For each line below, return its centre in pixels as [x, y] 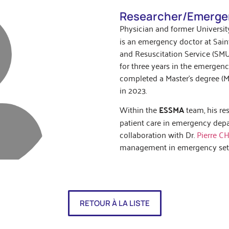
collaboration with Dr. [158, 134]
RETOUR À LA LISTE [114, 203]
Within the [139, 109]
